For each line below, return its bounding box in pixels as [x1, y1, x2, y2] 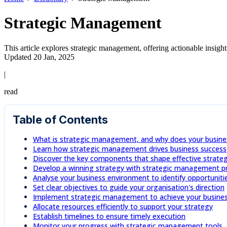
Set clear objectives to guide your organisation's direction [33, 182, 224, 192]
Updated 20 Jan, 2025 [4, 52, 74, 61]
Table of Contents [13, 112, 108, 126]
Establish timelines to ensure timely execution [33, 211, 185, 221]
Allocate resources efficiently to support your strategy [33, 201, 213, 211]
